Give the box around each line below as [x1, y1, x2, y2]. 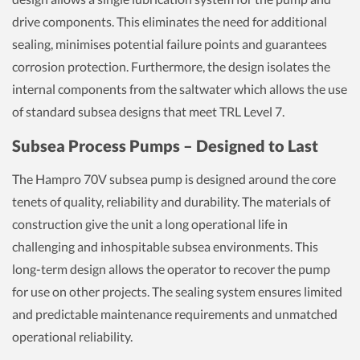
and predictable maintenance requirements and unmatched [12, 306, 337, 321]
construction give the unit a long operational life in [12, 216, 288, 231]
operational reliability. [12, 329, 133, 344]
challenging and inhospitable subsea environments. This [12, 239, 318, 254]
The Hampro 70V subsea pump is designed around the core [12, 171, 336, 186]
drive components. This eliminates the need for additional [12, 14, 327, 29]
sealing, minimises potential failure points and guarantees [12, 36, 327, 51]
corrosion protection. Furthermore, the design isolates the [12, 59, 330, 74]
